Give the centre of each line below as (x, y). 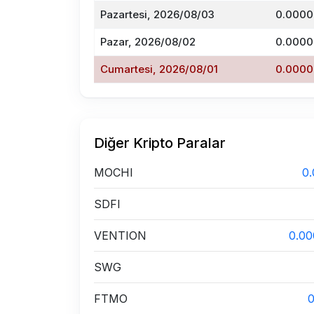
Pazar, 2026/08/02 (148, 42)
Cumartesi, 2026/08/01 (159, 69)
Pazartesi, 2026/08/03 (157, 14)
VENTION (120, 235)
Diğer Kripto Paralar (160, 143)
